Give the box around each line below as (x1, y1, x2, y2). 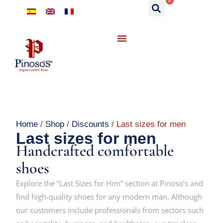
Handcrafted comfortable (16, 140, 174, 160)
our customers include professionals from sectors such (16, 205, 204, 215)
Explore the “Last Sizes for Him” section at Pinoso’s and (16, 178, 204, 188)
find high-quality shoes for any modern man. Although (16, 191, 203, 202)
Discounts (72, 119, 110, 129)
